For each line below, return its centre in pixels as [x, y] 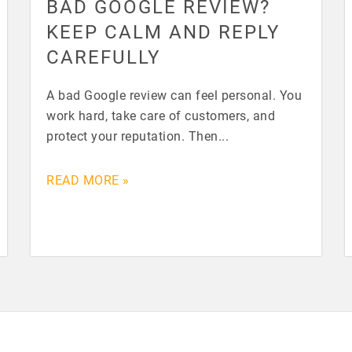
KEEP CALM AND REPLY [163, 31]
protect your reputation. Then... [137, 135]
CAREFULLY [103, 56]
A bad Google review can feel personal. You [174, 94]
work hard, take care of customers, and [161, 115]
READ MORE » [88, 179]
